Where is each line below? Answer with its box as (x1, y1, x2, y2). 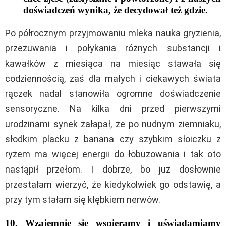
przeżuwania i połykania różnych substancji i (5, 42, 221, 53)
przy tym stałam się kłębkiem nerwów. (5, 194, 160, 205)
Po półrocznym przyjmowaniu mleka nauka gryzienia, (5, 27, 221, 38)
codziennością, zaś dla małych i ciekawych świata (5, 73, 221, 84)
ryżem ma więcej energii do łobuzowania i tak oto (5, 148, 221, 159)
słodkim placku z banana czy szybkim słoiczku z (5, 133, 221, 144)
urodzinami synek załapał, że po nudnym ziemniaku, (5, 118, 221, 129)
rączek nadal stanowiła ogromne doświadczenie (5, 88, 221, 99)
